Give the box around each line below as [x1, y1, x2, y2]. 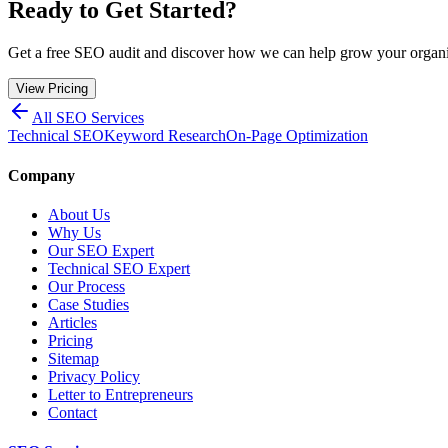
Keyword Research [104, 127, 226, 145]
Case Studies [48, 295, 129, 313]
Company [8, 166, 75, 184]
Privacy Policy [48, 367, 140, 385]
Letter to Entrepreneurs [48, 385, 193, 403]
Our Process [48, 277, 125, 295]
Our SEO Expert [48, 241, 154, 259]
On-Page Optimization [226, 127, 368, 145]
